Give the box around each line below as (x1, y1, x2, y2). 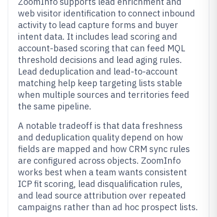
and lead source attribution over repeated (18, 190, 186, 201)
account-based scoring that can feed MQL (18, 43, 185, 54)
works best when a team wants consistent (18, 167, 187, 178)
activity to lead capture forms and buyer (18, 19, 178, 31)
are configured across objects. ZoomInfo (18, 155, 181, 166)
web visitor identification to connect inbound (18, 8, 195, 19)
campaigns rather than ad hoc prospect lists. (18, 201, 198, 213)
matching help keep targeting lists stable (18, 77, 182, 89)
